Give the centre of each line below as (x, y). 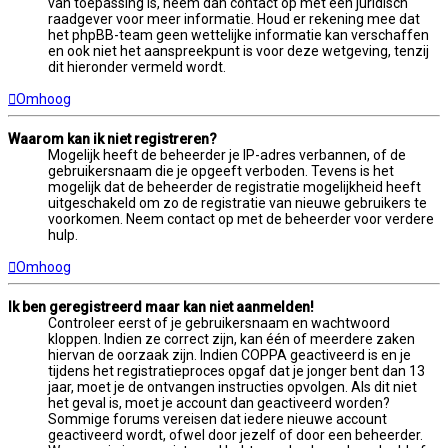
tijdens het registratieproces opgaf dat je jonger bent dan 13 (236, 371)
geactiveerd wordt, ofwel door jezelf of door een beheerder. (235, 435)
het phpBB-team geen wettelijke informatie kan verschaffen (238, 35)
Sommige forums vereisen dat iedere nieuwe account (217, 419)
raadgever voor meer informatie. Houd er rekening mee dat (234, 19)
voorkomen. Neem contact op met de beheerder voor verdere (241, 219)
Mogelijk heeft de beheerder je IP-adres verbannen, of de (227, 155)
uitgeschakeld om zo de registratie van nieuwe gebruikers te (237, 203)
